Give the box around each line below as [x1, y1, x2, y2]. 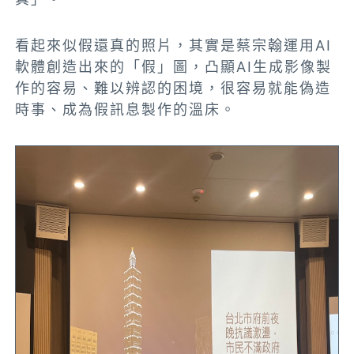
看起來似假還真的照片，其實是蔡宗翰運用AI [15, 37, 333, 55]
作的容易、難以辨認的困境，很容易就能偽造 [15, 80, 332, 97]
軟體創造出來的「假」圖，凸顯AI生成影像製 [15, 58, 333, 76]
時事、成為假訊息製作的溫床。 [15, 101, 237, 119]
